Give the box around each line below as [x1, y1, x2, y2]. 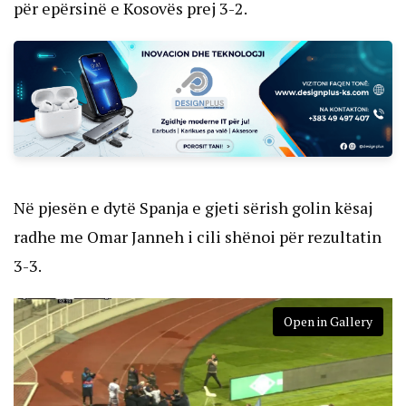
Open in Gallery [284, 312, 372, 330]
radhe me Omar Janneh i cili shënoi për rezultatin [14, 225, 382, 247]
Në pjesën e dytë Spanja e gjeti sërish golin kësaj [14, 196, 372, 218]
